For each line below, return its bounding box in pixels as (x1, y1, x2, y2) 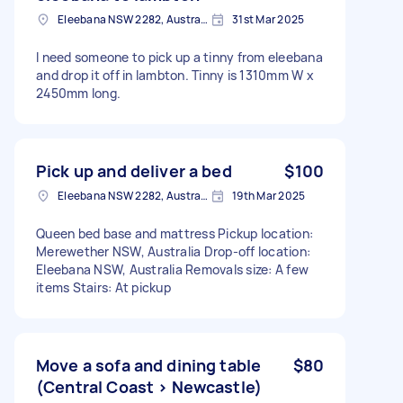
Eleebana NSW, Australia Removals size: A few (36, 260, 309, 278)
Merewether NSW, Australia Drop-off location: (36, 242, 310, 260)
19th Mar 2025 (232, 187, 306, 203)
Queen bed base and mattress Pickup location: (36, 224, 313, 242)
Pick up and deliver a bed (36, 159, 232, 182)
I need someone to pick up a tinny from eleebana (36, 48, 323, 66)
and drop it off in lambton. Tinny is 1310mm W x (36, 66, 314, 84)
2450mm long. (36, 84, 121, 102)
